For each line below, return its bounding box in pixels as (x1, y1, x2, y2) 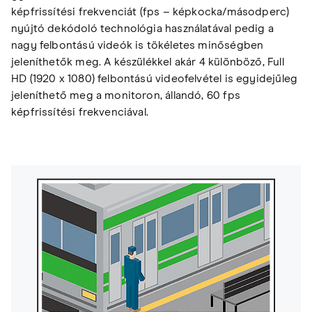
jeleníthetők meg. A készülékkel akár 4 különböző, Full (11, 56, 284, 68)
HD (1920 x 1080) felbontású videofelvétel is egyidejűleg (11, 73, 298, 85)
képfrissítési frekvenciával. (11, 107, 149, 118)
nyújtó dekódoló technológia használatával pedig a (11, 23, 274, 35)
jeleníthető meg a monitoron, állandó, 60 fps (11, 90, 240, 102)
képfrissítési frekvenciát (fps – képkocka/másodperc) (11, 6, 290, 18)
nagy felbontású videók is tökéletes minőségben (11, 40, 264, 52)
